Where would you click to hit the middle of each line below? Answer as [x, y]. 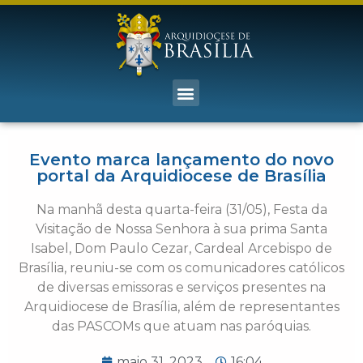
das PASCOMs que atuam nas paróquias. [181, 327]
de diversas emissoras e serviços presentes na [181, 288]
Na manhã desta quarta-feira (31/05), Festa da [181, 210]
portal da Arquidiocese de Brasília [181, 176]
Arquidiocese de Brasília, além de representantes [181, 307]
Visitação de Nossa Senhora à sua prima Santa [181, 229]
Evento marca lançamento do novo [181, 160]
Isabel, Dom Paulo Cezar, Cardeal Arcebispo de [181, 249]
